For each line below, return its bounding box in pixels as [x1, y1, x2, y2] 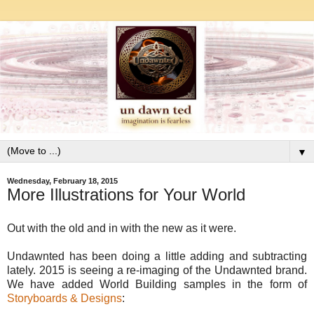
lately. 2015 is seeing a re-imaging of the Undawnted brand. [7, 264, 307, 276]
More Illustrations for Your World [7, 185, 245, 205]
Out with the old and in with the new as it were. [7, 222, 236, 234]
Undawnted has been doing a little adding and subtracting [7, 250, 307, 262]
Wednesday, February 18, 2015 [7, 177, 118, 186]
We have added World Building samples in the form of [7, 278, 307, 290]
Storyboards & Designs [7, 292, 122, 304]
